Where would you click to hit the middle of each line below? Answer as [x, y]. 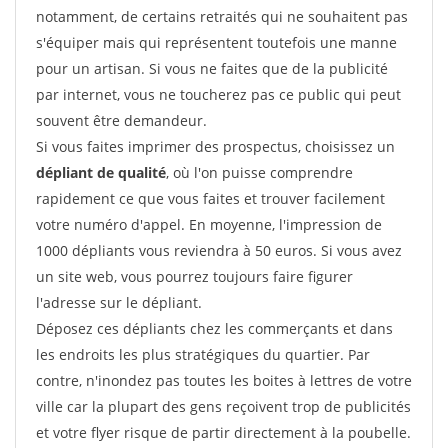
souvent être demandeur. [121, 120]
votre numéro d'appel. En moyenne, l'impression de [209, 224]
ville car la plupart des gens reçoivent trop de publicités [223, 406]
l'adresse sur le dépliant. [119, 302]
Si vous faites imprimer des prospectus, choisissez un [215, 146]
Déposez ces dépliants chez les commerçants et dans [214, 328]
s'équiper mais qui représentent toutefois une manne [216, 42]
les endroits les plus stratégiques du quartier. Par [203, 354]
